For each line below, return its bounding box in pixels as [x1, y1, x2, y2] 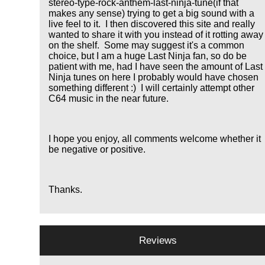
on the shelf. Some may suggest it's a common [49, 40, 245, 51]
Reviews [139, 234, 177, 247]
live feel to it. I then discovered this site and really [49, 19, 256, 30]
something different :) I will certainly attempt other [49, 83, 255, 93]
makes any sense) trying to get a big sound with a [49, 8, 255, 19]
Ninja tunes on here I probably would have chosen [49, 72, 259, 83]
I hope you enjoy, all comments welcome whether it [49, 134, 261, 144]
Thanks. [49, 185, 83, 195]
